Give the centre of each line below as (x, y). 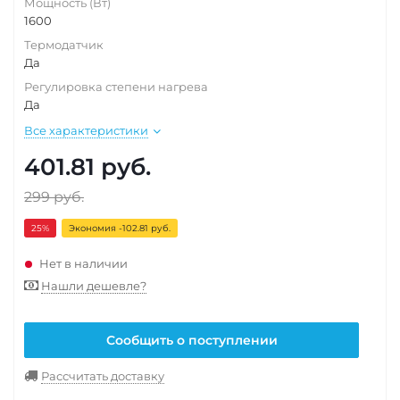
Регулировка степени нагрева (116, 87)
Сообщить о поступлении (192, 340)
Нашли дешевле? (94, 286)
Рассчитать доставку (103, 376)
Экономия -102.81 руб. (120, 228)
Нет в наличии (83, 263)
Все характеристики (86, 130)
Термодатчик (64, 45)
